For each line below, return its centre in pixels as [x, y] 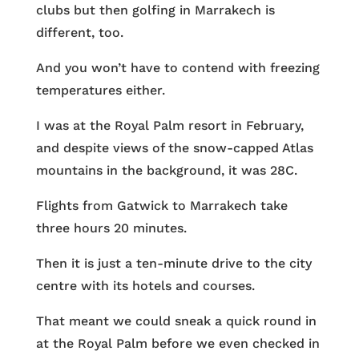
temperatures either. [100, 90]
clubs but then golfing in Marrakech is [155, 10]
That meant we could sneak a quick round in [176, 321]
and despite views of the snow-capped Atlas [174, 148]
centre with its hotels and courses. [145, 286]
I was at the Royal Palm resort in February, [169, 125]
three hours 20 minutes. [111, 228]
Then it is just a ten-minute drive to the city [173, 263]
